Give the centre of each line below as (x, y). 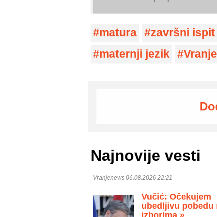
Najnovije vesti (146, 156)
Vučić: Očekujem (176, 196)
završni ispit (183, 32)
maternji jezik (134, 54)
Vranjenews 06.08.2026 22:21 (133, 178)
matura (118, 32)
